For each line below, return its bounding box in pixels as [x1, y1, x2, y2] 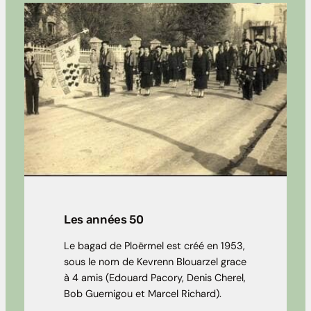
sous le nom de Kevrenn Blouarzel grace [64, 255, 246, 269]
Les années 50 [64, 212, 144, 226]
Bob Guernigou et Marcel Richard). [64, 287, 221, 301]
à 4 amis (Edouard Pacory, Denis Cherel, [64, 271, 246, 285]
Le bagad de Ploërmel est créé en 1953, [64, 239, 245, 253]
